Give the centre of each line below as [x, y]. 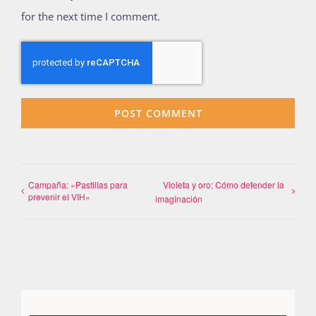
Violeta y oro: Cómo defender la [224, 184]
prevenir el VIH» [59, 196]
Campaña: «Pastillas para [78, 184]
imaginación [179, 199]
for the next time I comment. [91, 16]
